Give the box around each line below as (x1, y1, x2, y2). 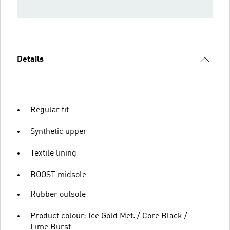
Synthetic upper (30, 128, 87, 136)
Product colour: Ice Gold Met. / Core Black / (30, 212, 187, 220)
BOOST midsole (30, 171, 86, 179)
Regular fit (30, 106, 69, 114)
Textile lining (30, 149, 76, 158)
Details (17, 55, 44, 64)
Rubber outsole (30, 190, 86, 199)
